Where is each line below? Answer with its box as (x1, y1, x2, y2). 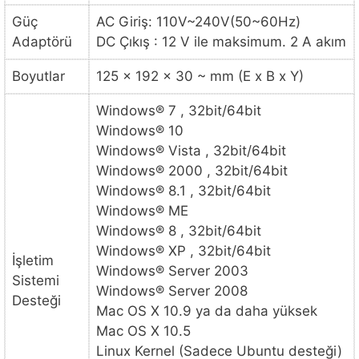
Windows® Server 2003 (96, 263, 248, 280)
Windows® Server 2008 (96, 283, 248, 300)
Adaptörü (12, 34, 72, 50)
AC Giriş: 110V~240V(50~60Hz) (96, 14, 301, 30)
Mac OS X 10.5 (96, 323, 191, 340)
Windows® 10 (96, 123, 184, 139)
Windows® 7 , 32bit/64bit (96, 103, 261, 119)
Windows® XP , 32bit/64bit (96, 243, 271, 260)
